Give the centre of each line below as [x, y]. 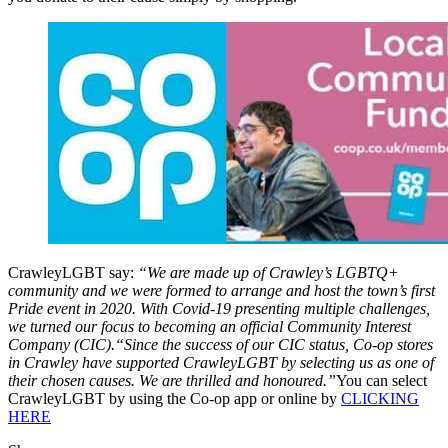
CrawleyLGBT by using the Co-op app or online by [174, 399]
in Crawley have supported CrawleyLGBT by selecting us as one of [221, 363]
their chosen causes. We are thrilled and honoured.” [172, 381]
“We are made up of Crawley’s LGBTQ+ [268, 273]
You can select [381, 381]
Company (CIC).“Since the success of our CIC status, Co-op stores [220, 345]
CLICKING [380, 399]
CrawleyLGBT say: [73, 273]
